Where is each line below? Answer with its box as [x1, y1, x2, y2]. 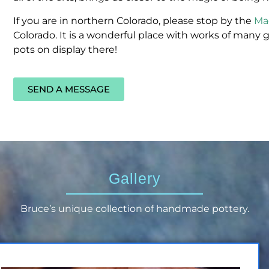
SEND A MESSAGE [28, 83, 110, 95]
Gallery [108, 170, 161, 187]
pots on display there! [13, 43, 117, 55]
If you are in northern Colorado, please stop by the [13, 14, 254, 26]
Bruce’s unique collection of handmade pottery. [20, 202, 249, 214]
